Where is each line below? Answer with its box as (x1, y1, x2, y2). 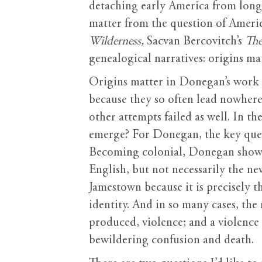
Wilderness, (89, 36, 147, 49)
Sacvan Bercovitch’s (147, 36, 245, 49)
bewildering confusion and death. (89, 235, 254, 247)
